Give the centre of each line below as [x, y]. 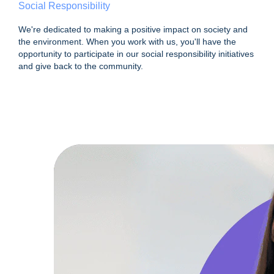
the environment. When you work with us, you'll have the [127, 42]
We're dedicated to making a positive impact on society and [133, 30]
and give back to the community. [81, 66]
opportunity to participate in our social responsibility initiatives [136, 54]
